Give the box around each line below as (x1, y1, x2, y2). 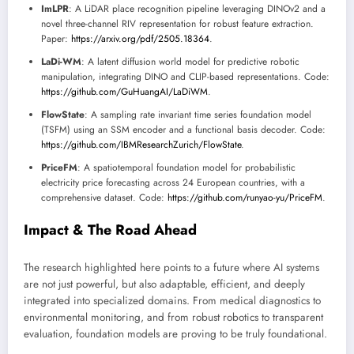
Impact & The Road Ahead (24, 220, 197, 241)
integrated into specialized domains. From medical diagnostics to (24, 292, 321, 308)
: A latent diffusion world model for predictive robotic (81, 55, 299, 70)
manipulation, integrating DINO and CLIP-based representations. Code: (41, 70, 330, 85)
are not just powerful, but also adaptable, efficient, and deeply (24, 276, 305, 292)
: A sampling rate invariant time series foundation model (85, 107, 311, 122)
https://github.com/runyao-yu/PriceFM (168, 190, 322, 205)
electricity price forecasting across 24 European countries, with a (41, 175, 305, 190)
